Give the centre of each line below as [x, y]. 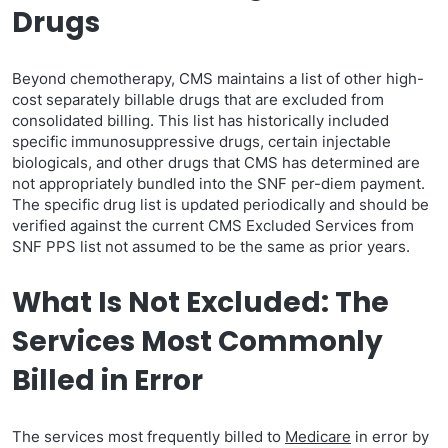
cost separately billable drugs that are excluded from [198, 99]
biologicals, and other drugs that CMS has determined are [216, 162]
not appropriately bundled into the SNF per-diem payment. [218, 183]
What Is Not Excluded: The [200, 302]
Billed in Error [107, 380]
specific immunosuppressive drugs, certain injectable [201, 141]
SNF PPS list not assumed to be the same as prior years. [211, 246]
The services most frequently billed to [148, 436]
